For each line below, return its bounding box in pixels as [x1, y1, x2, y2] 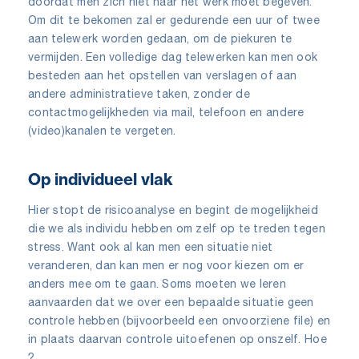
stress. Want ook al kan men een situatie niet [28, 240, 273, 253]
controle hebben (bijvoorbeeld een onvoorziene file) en [28, 313, 331, 327]
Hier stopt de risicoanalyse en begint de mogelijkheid [28, 203, 318, 216]
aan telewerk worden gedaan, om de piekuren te [28, 31, 292, 45]
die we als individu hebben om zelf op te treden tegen [28, 221, 325, 235]
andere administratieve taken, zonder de [28, 87, 250, 100]
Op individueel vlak [28, 168, 173, 189]
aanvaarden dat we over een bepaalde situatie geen [28, 295, 314, 309]
